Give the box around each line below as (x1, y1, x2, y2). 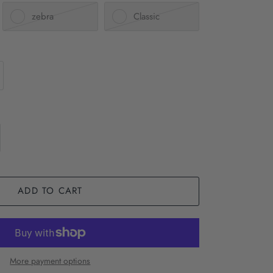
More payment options (10, 254, 91, 267)
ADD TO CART (18, 184, 83, 198)
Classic (133, 9, 160, 23)
